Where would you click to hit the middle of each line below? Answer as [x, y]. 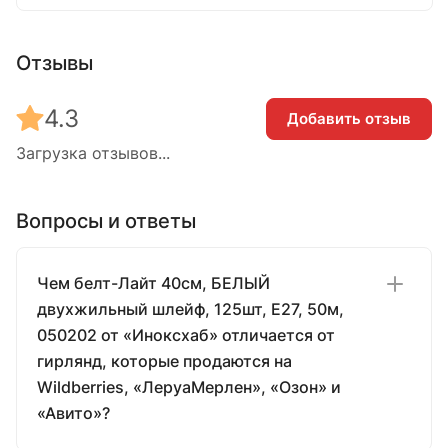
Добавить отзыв [349, 119]
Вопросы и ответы [106, 220]
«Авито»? [73, 412]
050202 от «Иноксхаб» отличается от [186, 334]
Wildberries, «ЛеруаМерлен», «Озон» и [189, 386]
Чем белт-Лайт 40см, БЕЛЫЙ [153, 282]
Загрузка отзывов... [93, 152]
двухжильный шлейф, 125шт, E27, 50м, [190, 308]
